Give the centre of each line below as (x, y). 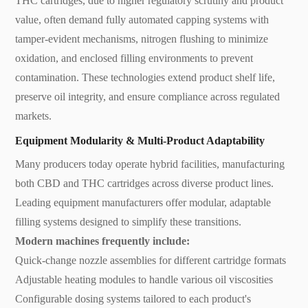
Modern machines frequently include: (103, 241)
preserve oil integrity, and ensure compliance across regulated (148, 96)
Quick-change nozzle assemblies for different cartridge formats (151, 260)
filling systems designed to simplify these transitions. (129, 221)
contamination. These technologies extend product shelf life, (145, 77)
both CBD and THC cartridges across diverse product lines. (145, 183)
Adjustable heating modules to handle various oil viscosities (144, 279)
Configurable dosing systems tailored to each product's (133, 298)
